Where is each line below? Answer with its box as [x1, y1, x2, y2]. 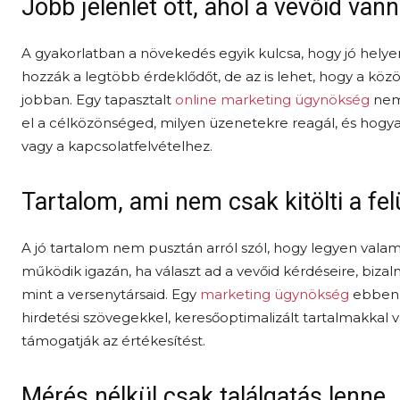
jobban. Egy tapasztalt [21, 91, 175, 108]
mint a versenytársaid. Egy [21, 286, 200, 303]
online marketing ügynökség [175, 91, 370, 108]
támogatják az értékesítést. [21, 332, 205, 349]
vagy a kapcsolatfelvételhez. [21, 137, 212, 154]
